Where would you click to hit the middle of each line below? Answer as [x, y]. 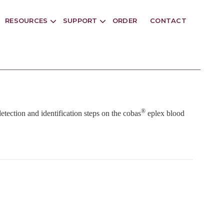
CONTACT [168, 21]
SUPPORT [81, 21]
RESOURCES [27, 21]
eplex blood [165, 113]
